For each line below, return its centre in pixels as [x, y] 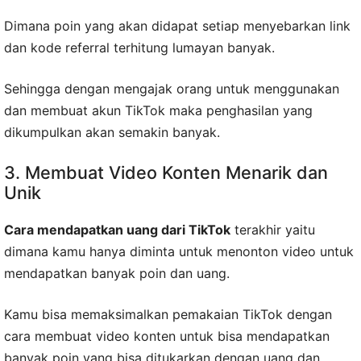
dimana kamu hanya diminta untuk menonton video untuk [179, 251]
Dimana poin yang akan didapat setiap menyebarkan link [177, 25]
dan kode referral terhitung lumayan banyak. [139, 47]
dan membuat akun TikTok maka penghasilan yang [158, 110]
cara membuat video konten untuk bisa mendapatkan [167, 336]
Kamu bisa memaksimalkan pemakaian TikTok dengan [168, 314]
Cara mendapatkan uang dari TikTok [117, 229]
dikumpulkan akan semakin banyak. [112, 132]
